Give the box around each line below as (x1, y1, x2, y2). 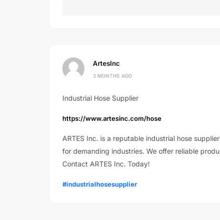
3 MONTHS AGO (93, 72, 132, 79)
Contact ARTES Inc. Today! (62, 160, 150, 168)
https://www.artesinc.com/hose (62, 114, 162, 122)
